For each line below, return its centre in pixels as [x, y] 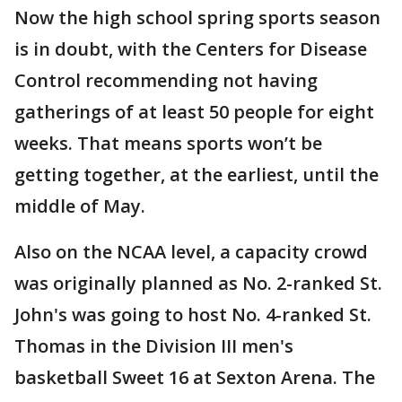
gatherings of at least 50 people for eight [194, 112]
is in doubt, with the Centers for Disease [191, 49]
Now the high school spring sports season [197, 18]
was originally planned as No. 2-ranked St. [198, 284]
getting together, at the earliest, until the [197, 175]
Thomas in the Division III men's [154, 346]
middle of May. [80, 206]
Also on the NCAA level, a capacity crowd [191, 252]
